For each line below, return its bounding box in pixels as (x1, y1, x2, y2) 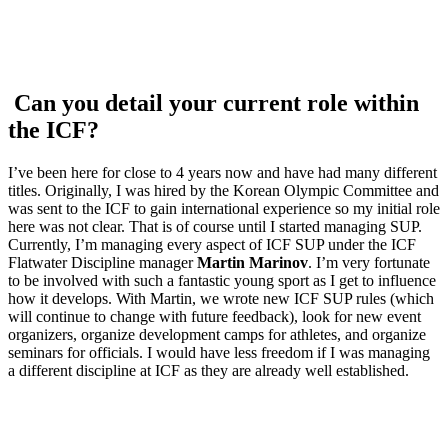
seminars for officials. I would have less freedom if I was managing (8, 344, 430, 362)
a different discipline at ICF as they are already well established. (8, 362, 409, 380)
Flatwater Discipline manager (8, 254, 197, 272)
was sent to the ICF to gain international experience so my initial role (8, 200, 440, 218)
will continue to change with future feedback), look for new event (8, 308, 421, 326)
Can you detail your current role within (8, 90, 419, 117)
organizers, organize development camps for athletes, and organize (8, 326, 426, 344)
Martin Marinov (197, 254, 308, 272)
